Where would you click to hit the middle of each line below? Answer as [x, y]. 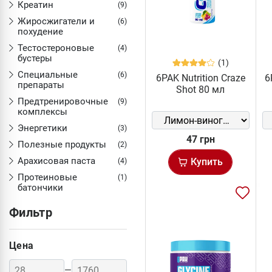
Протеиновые [47, 177]
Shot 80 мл [201, 90]
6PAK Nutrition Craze [200, 78]
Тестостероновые [56, 48]
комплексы [42, 112]
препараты [41, 85]
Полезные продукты [62, 144]
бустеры [35, 58]
